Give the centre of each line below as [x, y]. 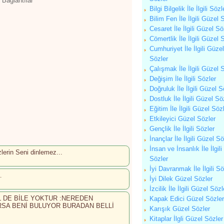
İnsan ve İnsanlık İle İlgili [186, 149]
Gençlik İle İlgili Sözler [182, 129]
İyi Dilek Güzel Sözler [181, 179]
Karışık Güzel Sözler [180, 209]
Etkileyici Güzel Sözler [182, 119]
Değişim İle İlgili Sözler [183, 79]
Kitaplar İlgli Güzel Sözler [186, 219]
